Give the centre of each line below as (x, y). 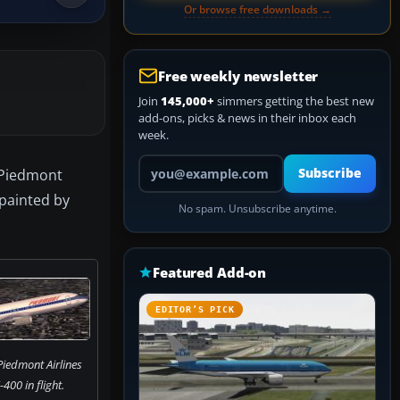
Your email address (188, 162)
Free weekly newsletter (238, 76)
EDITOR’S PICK (195, 309)
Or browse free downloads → (257, 9)
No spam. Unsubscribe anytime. (257, 208)
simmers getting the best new (294, 101)
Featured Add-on (210, 272)
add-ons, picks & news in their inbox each (247, 118)
